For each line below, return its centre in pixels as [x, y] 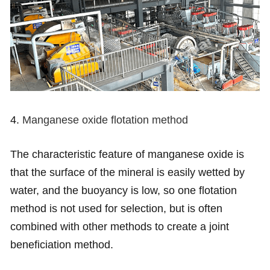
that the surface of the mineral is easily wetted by [127, 172]
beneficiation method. [61, 244]
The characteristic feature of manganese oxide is [127, 154]
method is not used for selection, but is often [116, 208]
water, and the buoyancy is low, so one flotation [123, 190]
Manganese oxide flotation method [105, 120]
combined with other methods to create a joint [119, 226]
